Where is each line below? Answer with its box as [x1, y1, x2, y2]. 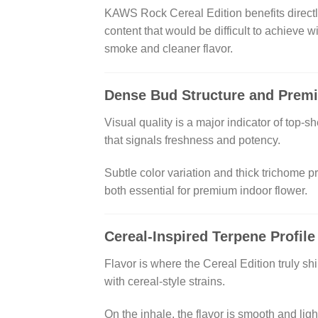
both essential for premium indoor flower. [104, 184, 307, 197]
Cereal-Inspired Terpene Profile [104, 229, 315, 245]
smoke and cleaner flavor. [104, 43, 233, 55]
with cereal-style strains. [104, 275, 225, 288]
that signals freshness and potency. [104, 133, 280, 146]
